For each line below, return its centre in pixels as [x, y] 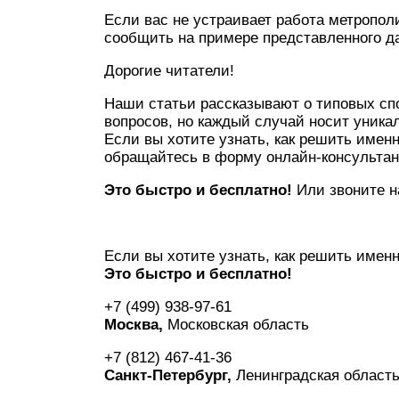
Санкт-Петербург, [168, 375]
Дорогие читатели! [169, 71]
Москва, [134, 325]
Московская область [236, 325]
